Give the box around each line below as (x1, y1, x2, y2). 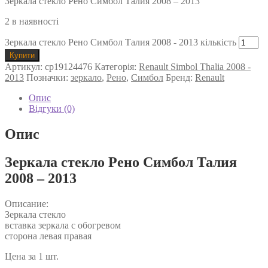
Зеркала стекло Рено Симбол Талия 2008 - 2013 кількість (5, 36, 236, 47)
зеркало (71, 72, 102, 83)
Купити (10, 50, 35, 60)
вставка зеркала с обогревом (5, 220, 121, 230)
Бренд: (166, 72, 195, 83)
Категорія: (95, 61, 139, 72)
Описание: (5, 198, 48, 209)
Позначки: (26, 72, 71, 83)
